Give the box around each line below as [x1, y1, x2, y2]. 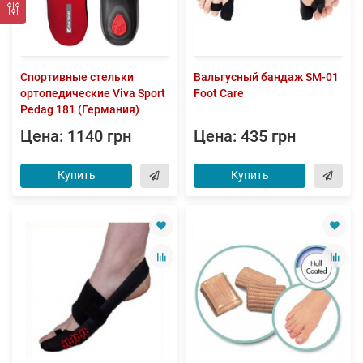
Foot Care [194, 87, 244, 100]
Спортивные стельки [20, 70, 134, 84]
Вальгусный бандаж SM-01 [194, 70, 339, 84]
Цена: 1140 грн [20, 127, 131, 147]
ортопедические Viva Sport [20, 87, 165, 100]
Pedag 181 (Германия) [20, 103, 139, 117]
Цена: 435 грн [194, 127, 296, 147]
